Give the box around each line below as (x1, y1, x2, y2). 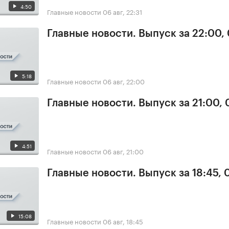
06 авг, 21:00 (103, 146, 144, 156)
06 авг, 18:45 (103, 216, 143, 226)
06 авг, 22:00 (103, 76, 145, 86)
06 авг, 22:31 (103, 6, 142, 16)
